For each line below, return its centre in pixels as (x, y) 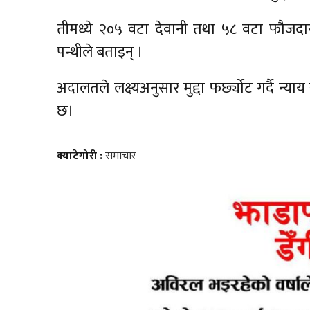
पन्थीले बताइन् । (100, 52)
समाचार (121, 156)
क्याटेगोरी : (81, 156)
